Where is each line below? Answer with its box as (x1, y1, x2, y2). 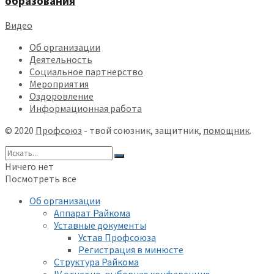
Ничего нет (5, 160, 54, 173)
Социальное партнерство (29, 65, 143, 78)
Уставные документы (54, 219, 146, 232)
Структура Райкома (54, 256, 139, 268)
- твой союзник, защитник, (82, 124, 203, 137)
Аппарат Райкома (54, 207, 130, 220)
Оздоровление (29, 90, 94, 103)
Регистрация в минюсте (78, 243, 183, 256)
